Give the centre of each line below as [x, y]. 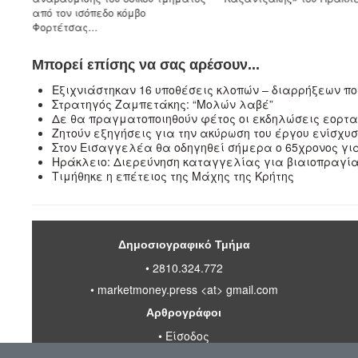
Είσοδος [187, 336]
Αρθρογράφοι [184, 313]
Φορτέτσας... [64, 27]
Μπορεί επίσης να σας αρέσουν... [146, 65]
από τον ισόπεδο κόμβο [88, 12]
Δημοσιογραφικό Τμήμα [184, 245]
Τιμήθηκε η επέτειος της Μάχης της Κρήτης [173, 176]
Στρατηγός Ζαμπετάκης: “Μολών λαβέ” [163, 104]
